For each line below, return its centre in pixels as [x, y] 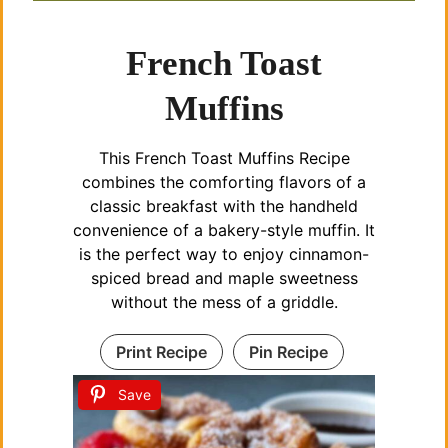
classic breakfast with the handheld [224, 206]
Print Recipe [161, 352]
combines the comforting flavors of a [224, 182]
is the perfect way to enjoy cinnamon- [224, 254]
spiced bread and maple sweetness [224, 278]
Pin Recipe [288, 352]
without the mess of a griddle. [224, 302]
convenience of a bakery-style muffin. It [224, 230]
